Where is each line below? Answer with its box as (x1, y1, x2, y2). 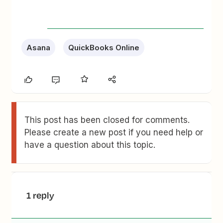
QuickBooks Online (68, 43, 140, 52)
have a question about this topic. (24, 140, 156, 150)
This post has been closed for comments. (24, 115, 190, 125)
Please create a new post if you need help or (24, 127, 204, 137)
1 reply (26, 189, 55, 202)
